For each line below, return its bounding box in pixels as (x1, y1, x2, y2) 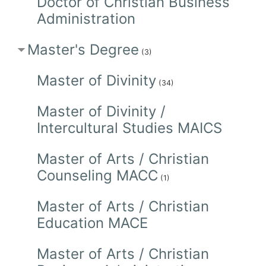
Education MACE (36, 214, 148, 232)
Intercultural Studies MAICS (36, 119, 222, 137)
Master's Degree (27, 40, 139, 58)
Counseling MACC (36, 166, 158, 184)
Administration (36, 9, 135, 27)
